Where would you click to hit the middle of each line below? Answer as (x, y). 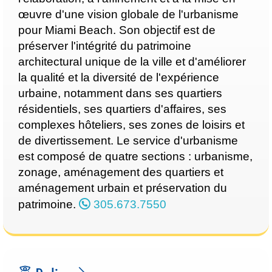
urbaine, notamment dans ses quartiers (120, 93)
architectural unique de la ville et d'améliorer (132, 62)
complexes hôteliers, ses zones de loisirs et (131, 125)
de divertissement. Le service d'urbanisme (128, 141)
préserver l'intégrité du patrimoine (105, 46)
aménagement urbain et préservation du (123, 188)
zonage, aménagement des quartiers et (121, 172)
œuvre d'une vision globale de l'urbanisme (128, 14)
